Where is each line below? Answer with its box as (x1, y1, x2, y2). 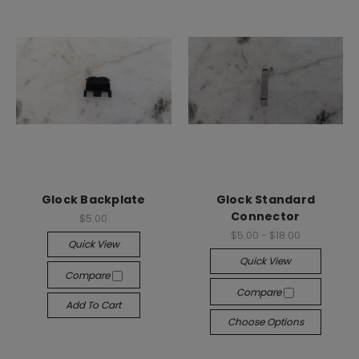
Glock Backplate (41, 192, 146, 208)
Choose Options (227, 314, 304, 329)
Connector (231, 208, 301, 224)
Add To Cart (66, 297, 122, 312)
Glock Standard (216, 192, 315, 208)
